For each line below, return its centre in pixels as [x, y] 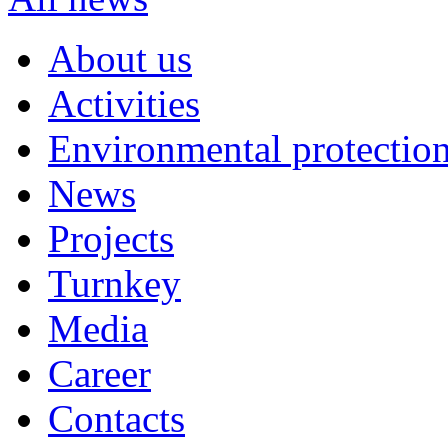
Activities [124, 103]
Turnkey [114, 283]
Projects [111, 238]
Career [99, 373]
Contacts [116, 418]
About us [120, 58]
